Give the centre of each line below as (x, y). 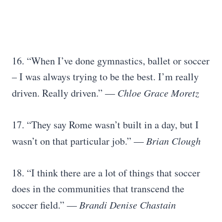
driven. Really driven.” (58, 93)
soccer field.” (39, 205)
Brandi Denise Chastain (126, 205)
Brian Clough (173, 141)
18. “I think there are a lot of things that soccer (106, 173)
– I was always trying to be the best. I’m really (105, 77)
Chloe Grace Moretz (158, 93)
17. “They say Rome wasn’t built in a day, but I (105, 125)
